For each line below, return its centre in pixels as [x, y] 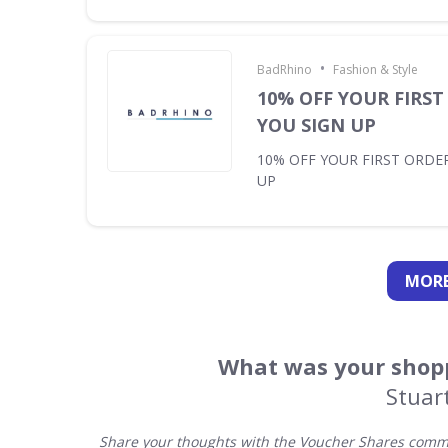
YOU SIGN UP [316, 125]
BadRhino [284, 69]
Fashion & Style [375, 69]
